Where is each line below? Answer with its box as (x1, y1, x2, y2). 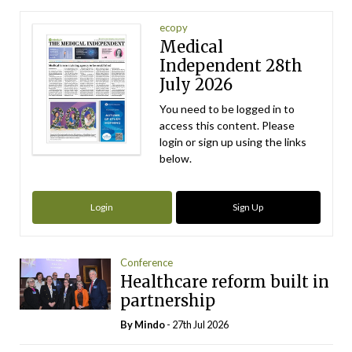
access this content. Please (159, 119, 295, 133)
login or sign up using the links (159, 135, 307, 149)
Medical (159, 37, 224, 57)
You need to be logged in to (159, 102, 295, 116)
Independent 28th (159, 56, 303, 76)
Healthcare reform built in (120, 272, 330, 292)
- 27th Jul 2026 (165, 318, 229, 332)
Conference (120, 255, 174, 269)
